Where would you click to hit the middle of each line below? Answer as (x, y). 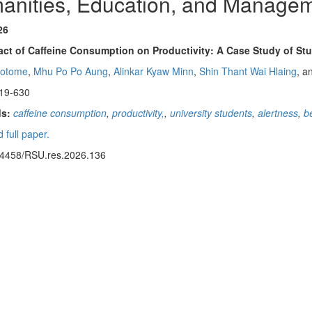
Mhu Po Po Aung (71, 71)
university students (211, 113)
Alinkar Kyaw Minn (154, 71)
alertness (278, 113)
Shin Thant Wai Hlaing (248, 71)
